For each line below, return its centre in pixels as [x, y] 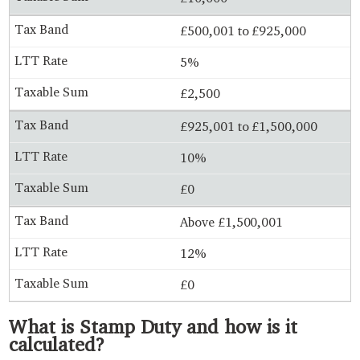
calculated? [57, 344]
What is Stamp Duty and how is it [153, 326]
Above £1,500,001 [232, 222]
